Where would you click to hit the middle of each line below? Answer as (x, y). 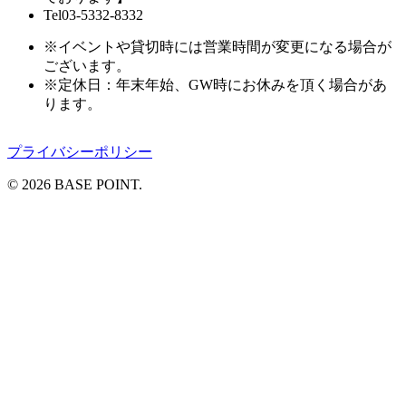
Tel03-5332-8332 (93, 15)
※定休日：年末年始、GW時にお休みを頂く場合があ (215, 85)
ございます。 (87, 66)
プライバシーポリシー (80, 152)
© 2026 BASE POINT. (75, 185)
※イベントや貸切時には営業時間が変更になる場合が (217, 47)
